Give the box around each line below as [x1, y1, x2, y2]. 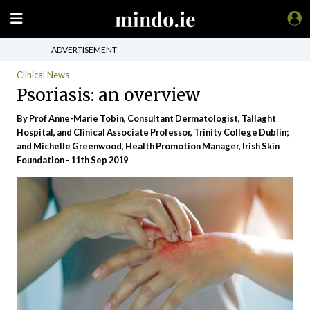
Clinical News [17, 69, 69, 80]
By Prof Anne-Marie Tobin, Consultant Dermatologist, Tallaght [17, 113, 276, 124]
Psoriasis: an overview [17, 84, 200, 106]
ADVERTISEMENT [51, 44, 117, 55]
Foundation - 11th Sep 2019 [17, 154, 128, 165]
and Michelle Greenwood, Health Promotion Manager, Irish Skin [17, 140, 280, 152]
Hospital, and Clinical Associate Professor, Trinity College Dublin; [17, 127, 289, 138]
